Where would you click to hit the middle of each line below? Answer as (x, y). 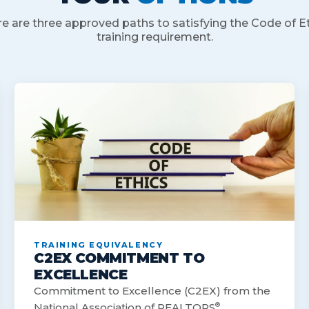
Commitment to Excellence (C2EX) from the (152, 291)
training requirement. (154, 37)
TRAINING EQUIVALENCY (99, 245)
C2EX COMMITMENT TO (119, 258)
